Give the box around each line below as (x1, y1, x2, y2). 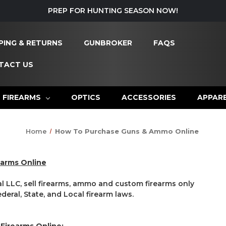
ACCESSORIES (122, 92, 177, 102)
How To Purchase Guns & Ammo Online (54, 127, 199, 135)
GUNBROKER (83, 38, 132, 47)
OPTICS (71, 92, 101, 102)
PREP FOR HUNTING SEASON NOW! (47, 6, 178, 15)
